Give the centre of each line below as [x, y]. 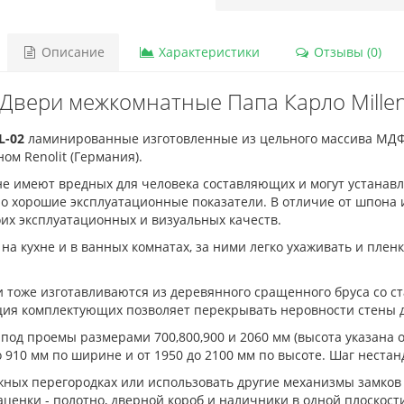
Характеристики [207, 52]
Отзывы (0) [345, 52]
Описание [71, 52]
